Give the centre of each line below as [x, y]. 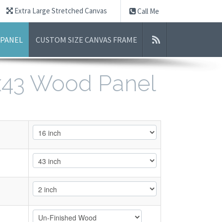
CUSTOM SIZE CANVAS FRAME [87, 40]
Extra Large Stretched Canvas [60, 11]
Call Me [147, 11]
